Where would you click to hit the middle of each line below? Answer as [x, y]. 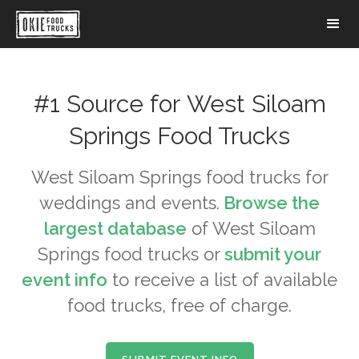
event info [65, 280]
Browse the [270, 203]
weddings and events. [129, 203]
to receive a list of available [222, 280]
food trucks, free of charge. [179, 305]
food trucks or [162, 254]
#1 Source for [110, 104]
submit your [273, 254]
